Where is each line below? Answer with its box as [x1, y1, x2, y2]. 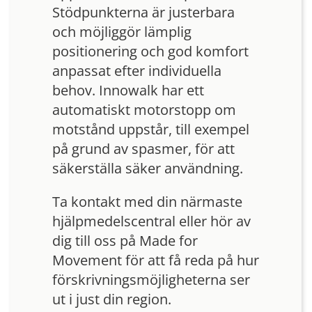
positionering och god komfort [52, 41, 249, 61]
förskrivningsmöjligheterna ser [52, 270, 250, 289]
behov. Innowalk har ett [52, 80, 204, 100]
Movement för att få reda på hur [52, 250, 259, 270]
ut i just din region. [52, 289, 171, 309]
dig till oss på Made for [52, 231, 198, 250]
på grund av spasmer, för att [52, 139, 235, 158]
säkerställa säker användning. [52, 158, 243, 178]
